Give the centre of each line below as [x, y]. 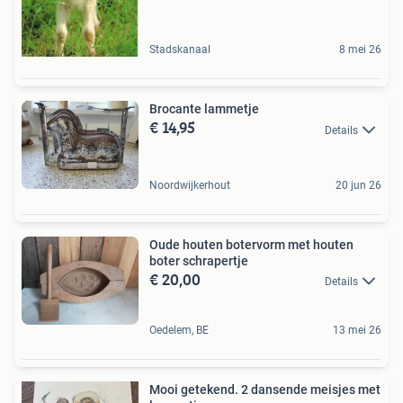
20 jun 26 [358, 185]
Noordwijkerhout [190, 185]
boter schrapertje [199, 260]
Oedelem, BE [179, 331]
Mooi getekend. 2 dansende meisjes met [265, 390]
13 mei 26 [357, 331]
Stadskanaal [180, 50]
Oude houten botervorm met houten [251, 244]
